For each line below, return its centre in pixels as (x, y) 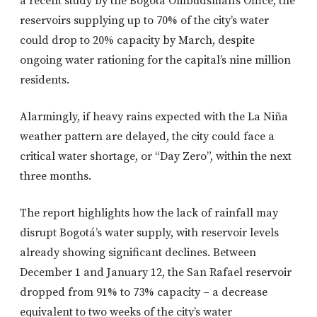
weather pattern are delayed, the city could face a (147, 137)
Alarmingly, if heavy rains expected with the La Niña (154, 117)
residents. (45, 80)
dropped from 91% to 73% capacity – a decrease (144, 293)
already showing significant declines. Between (138, 253)
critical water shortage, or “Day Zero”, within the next (156, 157)
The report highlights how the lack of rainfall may (149, 213)
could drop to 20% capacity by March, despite (137, 41)
